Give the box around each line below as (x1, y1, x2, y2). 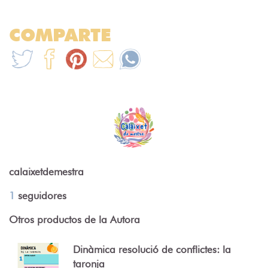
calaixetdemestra (9, 166, 84, 178)
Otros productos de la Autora (9, 214, 140, 226)
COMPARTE (9, 24, 111, 46)
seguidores (15, 190, 66, 202)
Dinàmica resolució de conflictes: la (72, 243, 231, 256)
